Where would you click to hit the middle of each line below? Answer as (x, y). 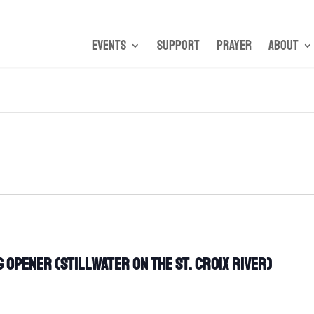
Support (178, 45)
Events (109, 45)
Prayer (234, 45)
